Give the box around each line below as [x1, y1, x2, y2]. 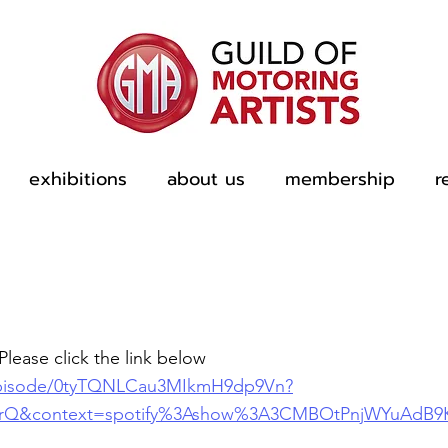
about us [167, 165, 245, 193]
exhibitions [29, 165, 127, 193]
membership [285, 165, 395, 193]
